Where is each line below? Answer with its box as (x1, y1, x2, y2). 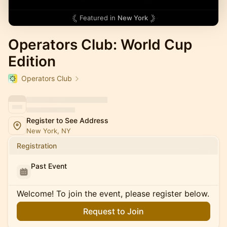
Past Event (31, 162, 67, 170)
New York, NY (26, 127, 71, 135)
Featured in (79, 14, 118, 22)
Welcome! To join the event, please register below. (17, 188, 209, 199)
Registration (17, 141, 57, 150)
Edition (8, 53, 56, 70)
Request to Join (83, 206, 144, 216)
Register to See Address (26, 116, 108, 125)
